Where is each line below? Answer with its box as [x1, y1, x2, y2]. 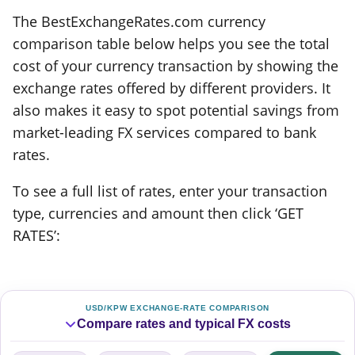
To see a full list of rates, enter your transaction [13, 181, 327, 201]
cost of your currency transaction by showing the [13, 55, 338, 75]
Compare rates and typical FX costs [77, 316, 291, 330]
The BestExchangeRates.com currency [13, 11, 265, 31]
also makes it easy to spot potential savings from [13, 100, 339, 120]
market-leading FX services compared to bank [13, 122, 316, 142]
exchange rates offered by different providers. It [13, 78, 330, 97]
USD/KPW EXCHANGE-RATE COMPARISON [85, 303, 270, 312]
